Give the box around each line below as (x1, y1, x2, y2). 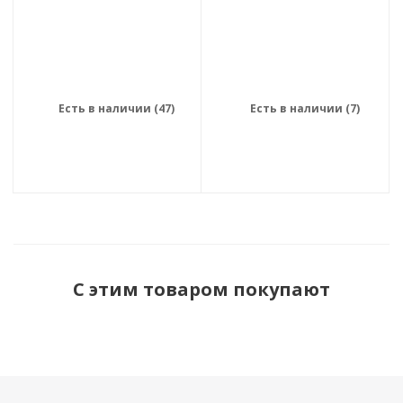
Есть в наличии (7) (249, 101, 360, 117)
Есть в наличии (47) (58, 101, 175, 117)
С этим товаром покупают (73, 277, 330, 302)
